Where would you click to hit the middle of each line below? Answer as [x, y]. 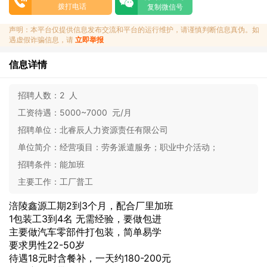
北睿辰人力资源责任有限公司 [116, 130]
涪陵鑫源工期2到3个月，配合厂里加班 [91, 206]
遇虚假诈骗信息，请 [42, 40]
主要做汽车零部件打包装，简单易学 [85, 232]
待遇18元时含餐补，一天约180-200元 [90, 258]
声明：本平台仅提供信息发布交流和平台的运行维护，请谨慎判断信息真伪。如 [134, 30]
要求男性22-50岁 [47, 245]
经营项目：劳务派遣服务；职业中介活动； [141, 147]
